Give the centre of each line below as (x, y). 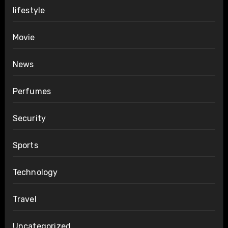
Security (29, 118)
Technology (35, 172)
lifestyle (29, 10)
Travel (24, 199)
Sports (25, 145)
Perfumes (32, 91)
